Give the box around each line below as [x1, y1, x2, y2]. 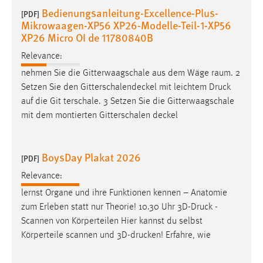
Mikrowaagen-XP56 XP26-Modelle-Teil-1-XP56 [21, 17, 231, 32]
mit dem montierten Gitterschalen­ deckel [21, 111, 178, 121]
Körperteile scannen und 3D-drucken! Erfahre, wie [21, 231, 211, 241]
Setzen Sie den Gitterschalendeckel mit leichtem [21, 83, 209, 93]
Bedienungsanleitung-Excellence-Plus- [42, 5, 218, 20]
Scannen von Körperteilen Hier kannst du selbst [21, 217, 203, 227]
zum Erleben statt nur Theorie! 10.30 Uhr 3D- [21, 203, 191, 213]
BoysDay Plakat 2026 [42, 150, 141, 165]
